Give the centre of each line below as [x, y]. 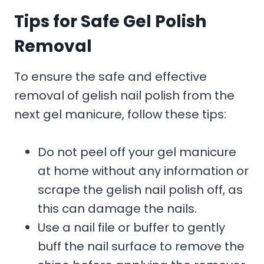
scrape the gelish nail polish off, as [140, 189]
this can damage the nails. [117, 208]
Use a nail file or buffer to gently [131, 227]
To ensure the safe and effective [110, 76]
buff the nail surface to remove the [141, 246]
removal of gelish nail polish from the [124, 95]
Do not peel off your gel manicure [137, 152]
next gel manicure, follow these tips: [120, 114]
